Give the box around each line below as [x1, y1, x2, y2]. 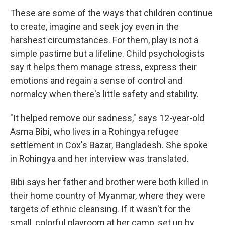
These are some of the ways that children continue [10, 8, 213, 18]
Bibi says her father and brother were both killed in [10, 177, 208, 187]
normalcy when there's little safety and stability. [10, 89, 199, 99]
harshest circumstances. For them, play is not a [10, 35, 198, 45]
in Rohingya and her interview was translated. [10, 153, 189, 164]
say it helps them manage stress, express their [10, 62, 197, 72]
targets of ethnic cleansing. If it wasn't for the [10, 204, 191, 214]
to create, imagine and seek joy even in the [10, 21, 179, 32]
